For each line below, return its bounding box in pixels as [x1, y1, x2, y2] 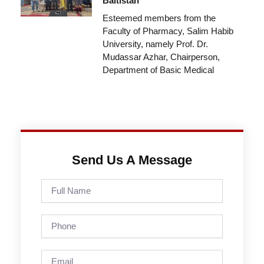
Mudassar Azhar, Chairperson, [102, 51, 220, 62]
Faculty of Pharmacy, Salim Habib [102, 25, 233, 36]
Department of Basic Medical [102, 64, 214, 75]
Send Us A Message [72, 152, 192, 167]
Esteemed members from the [102, 12, 216, 23]
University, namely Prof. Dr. [102, 38, 208, 49]
